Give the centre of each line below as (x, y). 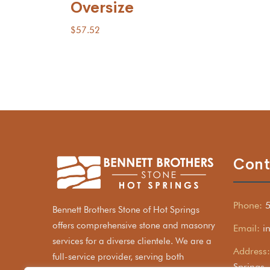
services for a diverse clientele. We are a (132, 241)
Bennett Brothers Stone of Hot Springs (126, 210)
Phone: (248, 205)
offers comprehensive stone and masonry (134, 226)
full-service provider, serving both (118, 257)
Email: (246, 228)
